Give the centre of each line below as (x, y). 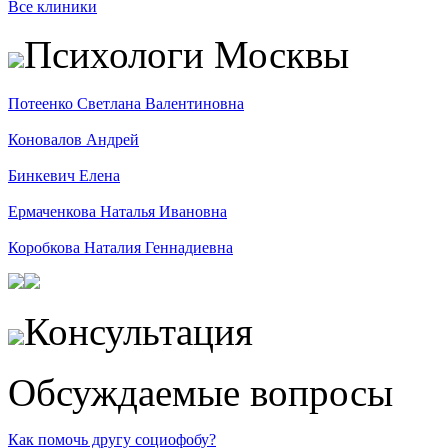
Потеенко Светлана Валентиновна (126, 103)
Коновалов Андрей (73, 139)
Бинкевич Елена (64, 175)
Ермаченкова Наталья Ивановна (117, 211)
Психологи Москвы (186, 54)
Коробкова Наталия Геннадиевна (120, 247)
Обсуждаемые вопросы (200, 392)
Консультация (138, 331)
